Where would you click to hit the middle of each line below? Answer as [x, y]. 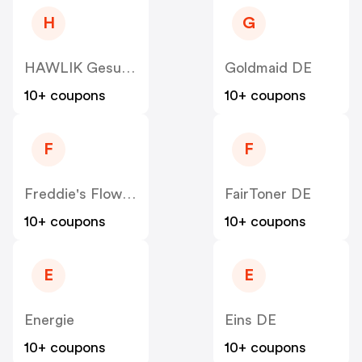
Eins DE [250, 320]
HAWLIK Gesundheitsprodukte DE [128, 68]
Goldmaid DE [268, 68]
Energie [49, 320]
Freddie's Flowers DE [129, 194]
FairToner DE [268, 194]
